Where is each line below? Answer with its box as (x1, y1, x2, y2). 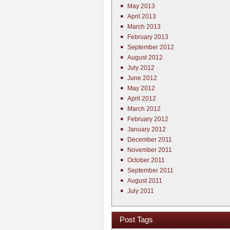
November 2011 (127, 146, 172, 154)
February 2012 (127, 116, 168, 123)
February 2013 (127, 33, 168, 41)
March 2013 (127, 23, 161, 30)
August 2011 (127, 177, 162, 184)
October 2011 (127, 157, 165, 164)
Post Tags (120, 215, 153, 224)
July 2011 (127, 187, 154, 195)
